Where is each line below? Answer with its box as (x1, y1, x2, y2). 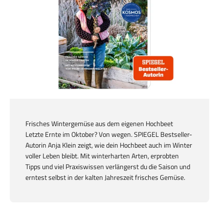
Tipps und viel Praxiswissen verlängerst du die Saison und (25, 161, 190, 172)
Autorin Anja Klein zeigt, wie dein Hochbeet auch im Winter (25, 140, 192, 151)
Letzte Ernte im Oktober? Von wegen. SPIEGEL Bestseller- (25, 129, 192, 140)
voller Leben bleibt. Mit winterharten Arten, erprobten (25, 151, 179, 161)
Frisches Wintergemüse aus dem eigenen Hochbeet (25, 118, 173, 129)
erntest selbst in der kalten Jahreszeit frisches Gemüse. (25, 172, 185, 183)
